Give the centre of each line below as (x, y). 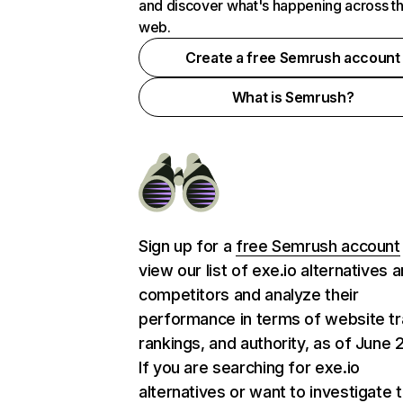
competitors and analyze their (249, 295)
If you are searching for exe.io (249, 367)
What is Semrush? (293, 97)
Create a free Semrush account (293, 58)
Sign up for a (187, 246)
